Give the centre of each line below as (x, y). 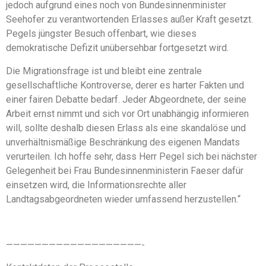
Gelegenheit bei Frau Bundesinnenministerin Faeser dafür (125, 170)
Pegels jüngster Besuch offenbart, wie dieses (101, 34)
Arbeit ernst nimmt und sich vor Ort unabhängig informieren (127, 113)
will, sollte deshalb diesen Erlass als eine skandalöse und (126, 128)
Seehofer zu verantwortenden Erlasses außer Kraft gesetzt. (129, 20)
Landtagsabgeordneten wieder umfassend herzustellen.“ (123, 199)
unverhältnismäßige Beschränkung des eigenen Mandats (123, 142)
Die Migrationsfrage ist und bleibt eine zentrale (104, 71)
